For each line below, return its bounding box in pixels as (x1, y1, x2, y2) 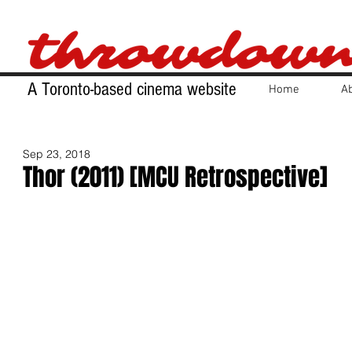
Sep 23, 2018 (23, 147, 90, 161)
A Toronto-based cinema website (27, 79, 236, 100)
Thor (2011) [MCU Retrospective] (23, 159, 328, 195)
